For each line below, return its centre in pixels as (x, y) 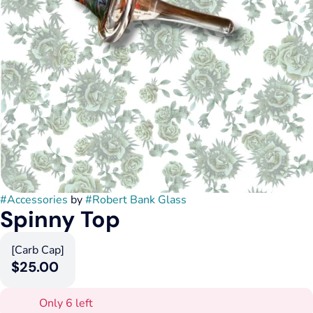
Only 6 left (66, 303)
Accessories (37, 200)
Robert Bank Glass (139, 200)
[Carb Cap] (38, 250)
